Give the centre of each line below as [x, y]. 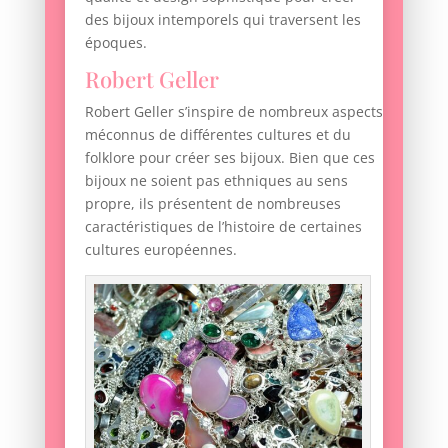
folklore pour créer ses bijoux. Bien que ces [229, 158]
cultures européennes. [160, 250]
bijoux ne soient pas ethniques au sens [216, 181]
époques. [115, 43]
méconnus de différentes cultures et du [217, 135]
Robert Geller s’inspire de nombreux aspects [233, 112]
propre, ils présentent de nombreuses [212, 204]
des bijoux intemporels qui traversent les [222, 20]
